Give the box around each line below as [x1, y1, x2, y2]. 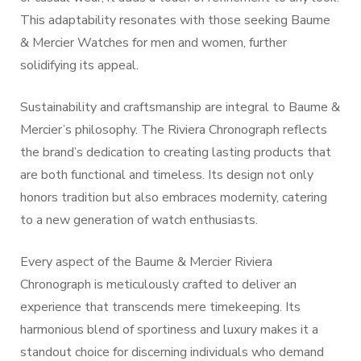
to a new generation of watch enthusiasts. [20, 211, 258, 229]
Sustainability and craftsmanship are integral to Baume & [20, 98, 340, 116]
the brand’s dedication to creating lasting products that [20, 143, 331, 161]
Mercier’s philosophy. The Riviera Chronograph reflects [20, 121, 327, 139]
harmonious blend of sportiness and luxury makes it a [20, 321, 318, 338]
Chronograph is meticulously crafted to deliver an [20, 276, 297, 293]
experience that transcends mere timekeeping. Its [20, 298, 301, 316]
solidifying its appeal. [20, 56, 139, 74]
